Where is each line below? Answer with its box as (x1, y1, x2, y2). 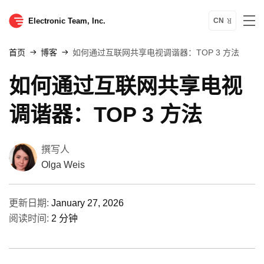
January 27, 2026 (51, 198, 124, 208)
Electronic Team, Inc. (28, 16, 105, 25)
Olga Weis (41, 160, 85, 170)
